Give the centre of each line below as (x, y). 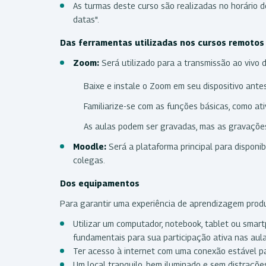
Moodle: (90, 146)
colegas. (90, 160)
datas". (87, 19)
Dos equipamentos (101, 183)
